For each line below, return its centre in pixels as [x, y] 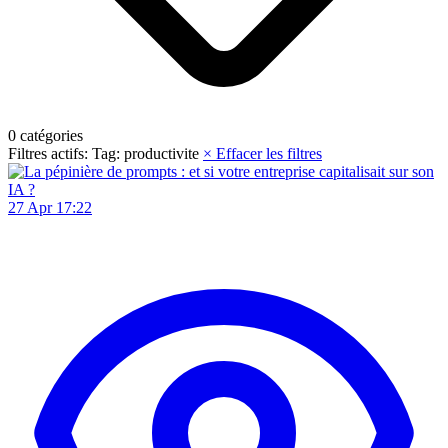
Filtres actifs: [48, 153]
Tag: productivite [147, 153]
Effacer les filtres [269, 153]
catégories [49, 135]
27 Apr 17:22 [50, 207]
